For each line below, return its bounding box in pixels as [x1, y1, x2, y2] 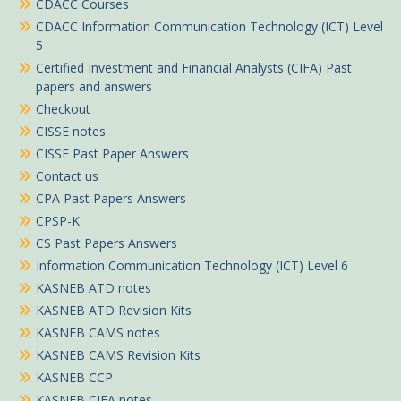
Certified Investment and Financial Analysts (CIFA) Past [36, 59, 352, 77]
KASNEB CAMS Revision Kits [36, 346, 200, 364]
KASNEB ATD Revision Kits [36, 302, 192, 320]
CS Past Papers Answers [36, 235, 177, 252]
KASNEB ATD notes [36, 279, 151, 297]
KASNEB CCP [36, 369, 113, 387]
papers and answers [36, 78, 152, 96]
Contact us [36, 167, 98, 185]
